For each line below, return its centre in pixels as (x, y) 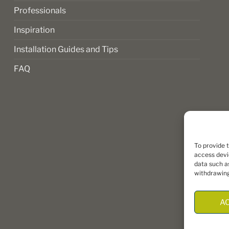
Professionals (40, 11)
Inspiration (35, 30)
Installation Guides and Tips (66, 50)
